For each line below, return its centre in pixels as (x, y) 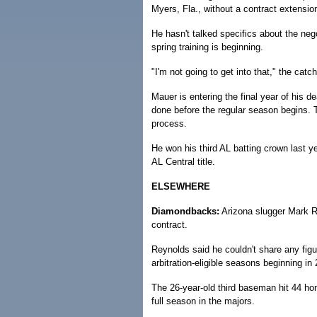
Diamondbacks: (185, 211)
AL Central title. (183, 162)
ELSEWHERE (181, 186)
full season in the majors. (203, 301)
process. (169, 123)
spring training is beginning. (207, 47)
